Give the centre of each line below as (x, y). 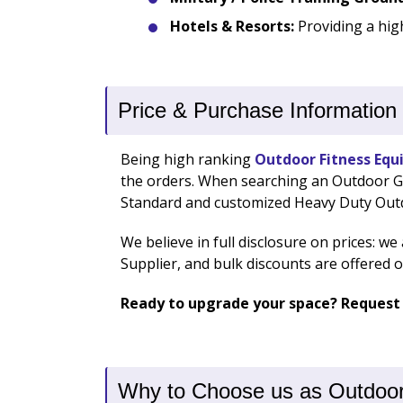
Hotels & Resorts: (232, 27)
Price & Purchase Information (257, 111)
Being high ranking (187, 160)
